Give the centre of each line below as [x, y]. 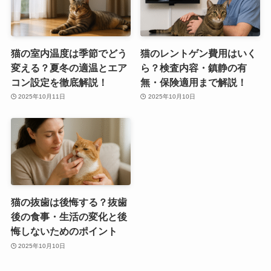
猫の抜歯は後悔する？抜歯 [69, 202]
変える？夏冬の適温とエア [69, 67]
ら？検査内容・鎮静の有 [194, 67]
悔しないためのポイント [64, 231]
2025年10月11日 [42, 97]
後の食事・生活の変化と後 [69, 217]
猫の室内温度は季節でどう [69, 53]
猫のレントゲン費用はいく [199, 53]
